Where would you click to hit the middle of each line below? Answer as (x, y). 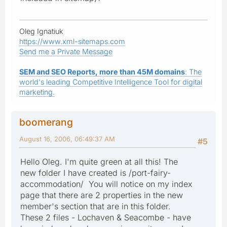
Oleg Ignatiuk (41, 31)
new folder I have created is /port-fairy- (96, 173)
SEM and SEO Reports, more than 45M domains (102, 71)
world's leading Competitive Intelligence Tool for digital (111, 82)
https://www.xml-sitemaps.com (72, 41)
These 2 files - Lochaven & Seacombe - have (106, 217)
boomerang (46, 122)
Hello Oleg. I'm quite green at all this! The (99, 161)
